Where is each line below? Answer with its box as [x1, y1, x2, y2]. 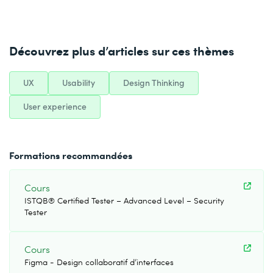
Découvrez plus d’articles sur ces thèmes [9, 42, 234, 59]
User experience [23, 101, 87, 113]
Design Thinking [123, 77, 185, 89]
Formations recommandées [9, 148, 132, 162]
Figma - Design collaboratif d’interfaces [24, 256, 174, 268]
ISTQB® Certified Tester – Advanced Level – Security [24, 194, 224, 206]
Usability [62, 77, 95, 89]
